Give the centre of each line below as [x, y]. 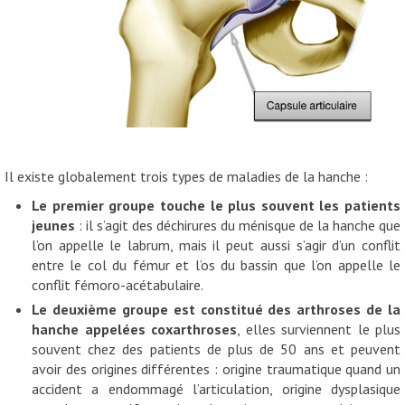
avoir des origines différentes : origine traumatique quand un [216, 368]
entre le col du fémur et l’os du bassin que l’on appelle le [216, 264]
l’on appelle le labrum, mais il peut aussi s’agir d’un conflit [216, 245]
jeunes [53, 225]
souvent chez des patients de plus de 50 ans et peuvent [216, 348]
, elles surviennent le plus [319, 329]
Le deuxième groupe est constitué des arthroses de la [216, 309]
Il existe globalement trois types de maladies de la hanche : [186, 176]
